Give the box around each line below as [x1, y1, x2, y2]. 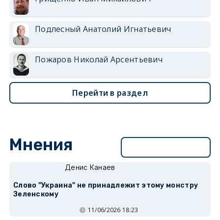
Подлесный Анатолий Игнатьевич [34, 23, 171, 34]
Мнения [9, 135, 73, 154]
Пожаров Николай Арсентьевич [34, 54, 163, 65]
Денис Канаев [64, 163, 115, 171]
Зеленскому [13, 190, 58, 198]
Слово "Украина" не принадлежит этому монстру [13, 181, 198, 190]
